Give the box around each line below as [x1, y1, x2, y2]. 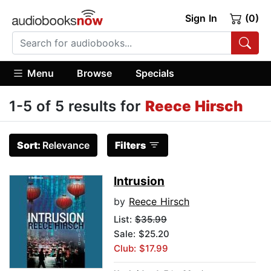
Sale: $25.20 [114, 228, 169, 240]
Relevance [42, 139, 90, 152]
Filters [115, 139, 146, 152]
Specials [135, 67, 174, 79]
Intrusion [114, 174, 165, 189]
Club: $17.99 [114, 243, 168, 255]
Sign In [184, 12, 217, 24]
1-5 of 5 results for [9, 97, 145, 116]
